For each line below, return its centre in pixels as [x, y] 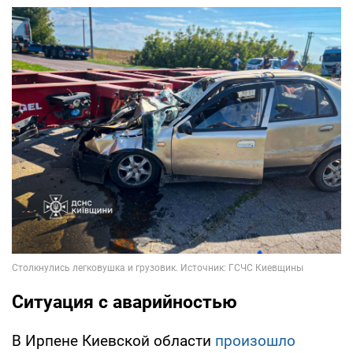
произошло [255, 341]
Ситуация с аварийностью [124, 303]
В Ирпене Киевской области [113, 341]
